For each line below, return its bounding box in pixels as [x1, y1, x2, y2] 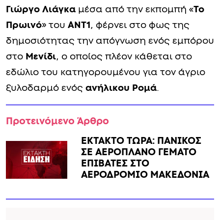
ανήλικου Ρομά [85, 83, 157, 93]
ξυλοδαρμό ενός [6, 83, 85, 93]
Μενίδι [26, 52, 56, 61]
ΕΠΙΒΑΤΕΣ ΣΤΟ [81, 158, 150, 168]
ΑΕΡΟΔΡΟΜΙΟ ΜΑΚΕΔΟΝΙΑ [81, 169, 210, 180]
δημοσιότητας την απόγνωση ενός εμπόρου [6, 36, 214, 46]
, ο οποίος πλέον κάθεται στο [56, 52, 192, 61]
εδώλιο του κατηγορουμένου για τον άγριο [6, 67, 205, 77]
